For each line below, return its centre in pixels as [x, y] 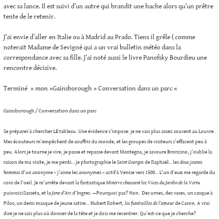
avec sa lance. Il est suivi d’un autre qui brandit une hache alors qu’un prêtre [108, 7]
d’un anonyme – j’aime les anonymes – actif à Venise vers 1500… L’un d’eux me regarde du [118, 172]
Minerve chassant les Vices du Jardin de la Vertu [153, 183]
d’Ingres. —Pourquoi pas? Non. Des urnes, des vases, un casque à [142, 193]
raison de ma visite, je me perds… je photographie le [60, 162]
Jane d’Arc [62, 193]
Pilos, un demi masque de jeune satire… [46, 203]
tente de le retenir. [29, 17]
